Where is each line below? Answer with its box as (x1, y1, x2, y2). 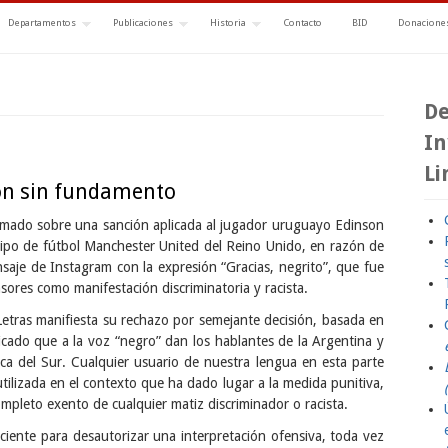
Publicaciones (112, 16, 173, 28)
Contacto (283, 16, 322, 28)
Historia (209, 16, 246, 28)
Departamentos (7, 16, 76, 28)
